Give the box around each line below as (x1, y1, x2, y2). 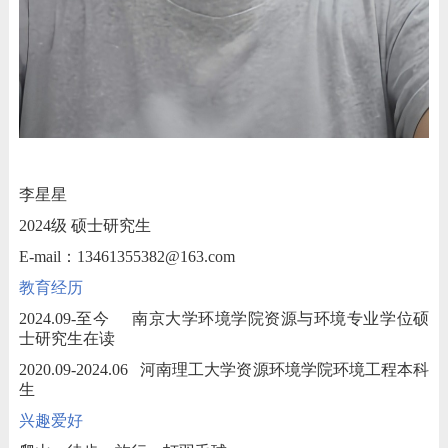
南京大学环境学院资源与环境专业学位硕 (132, 310, 430, 328)
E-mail (18, 248, 61, 266)
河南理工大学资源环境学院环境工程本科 (140, 361, 430, 379)
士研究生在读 (18, 330, 115, 348)
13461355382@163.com (76, 248, 235, 266)
